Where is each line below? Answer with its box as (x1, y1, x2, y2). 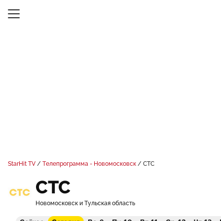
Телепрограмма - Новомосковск (42, 160, 136, 167)
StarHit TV (8, 160, 36, 167)
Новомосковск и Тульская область (36, 200, 135, 207)
